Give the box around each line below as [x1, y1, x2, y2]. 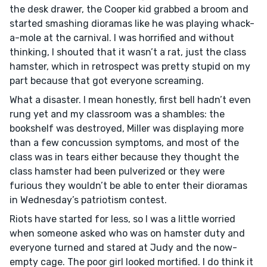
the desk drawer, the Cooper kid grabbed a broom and [10, 4, 249, 15]
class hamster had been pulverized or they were [10, 166, 225, 177]
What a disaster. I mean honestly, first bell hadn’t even [10, 94, 251, 105]
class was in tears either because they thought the [10, 151, 239, 163]
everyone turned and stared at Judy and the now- [10, 242, 237, 253]
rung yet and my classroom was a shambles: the [10, 108, 225, 120]
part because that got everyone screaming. [10, 75, 204, 86]
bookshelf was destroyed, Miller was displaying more [10, 123, 244, 134]
